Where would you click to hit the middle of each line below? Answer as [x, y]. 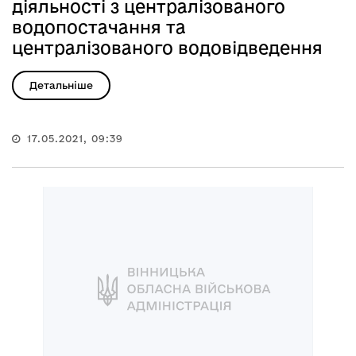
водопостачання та [99, 27]
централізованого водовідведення [167, 47]
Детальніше [61, 85]
